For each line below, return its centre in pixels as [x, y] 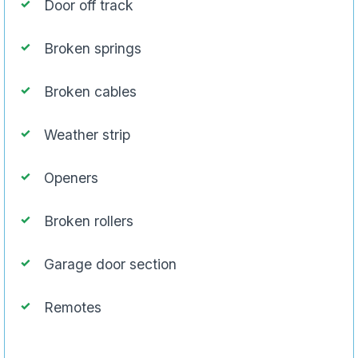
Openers [71, 177]
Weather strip [87, 134]
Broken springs [93, 48]
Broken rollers [89, 221]
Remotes [73, 307]
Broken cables [90, 91]
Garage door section [110, 264]
